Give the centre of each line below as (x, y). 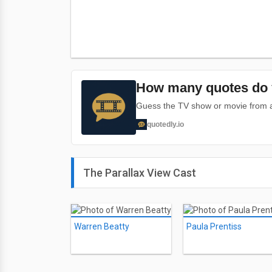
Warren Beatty (102, 227)
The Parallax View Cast (140, 173)
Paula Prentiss (214, 227)
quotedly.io (165, 124)
